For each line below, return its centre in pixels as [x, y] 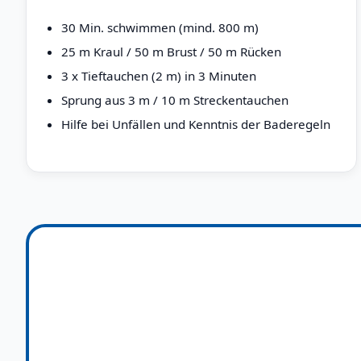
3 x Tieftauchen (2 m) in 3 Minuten [159, 75]
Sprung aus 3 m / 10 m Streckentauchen [175, 100]
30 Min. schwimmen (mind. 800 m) [160, 27]
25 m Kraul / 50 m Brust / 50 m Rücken [172, 51]
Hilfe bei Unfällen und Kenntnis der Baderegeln [196, 124]
